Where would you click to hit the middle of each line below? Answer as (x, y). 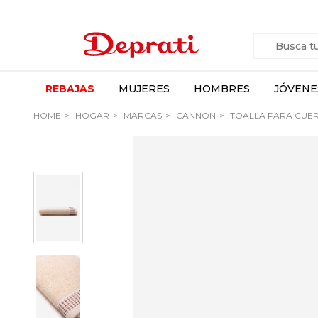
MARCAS (142, 115)
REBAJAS (70, 89)
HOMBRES (222, 89)
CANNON (195, 115)
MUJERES (144, 89)
